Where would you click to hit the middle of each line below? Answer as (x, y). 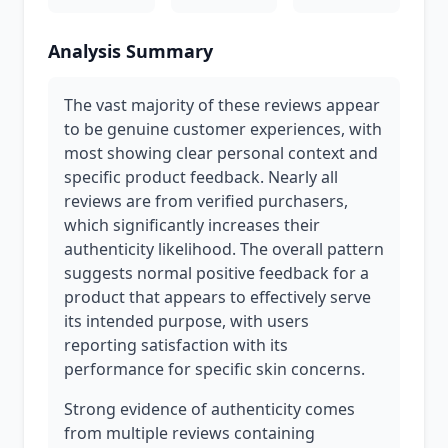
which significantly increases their (192, 225)
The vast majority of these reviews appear (222, 105)
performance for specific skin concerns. (214, 369)
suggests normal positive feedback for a (216, 273)
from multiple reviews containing (189, 433)
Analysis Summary (130, 51)
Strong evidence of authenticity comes (209, 409)
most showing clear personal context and (221, 153)
